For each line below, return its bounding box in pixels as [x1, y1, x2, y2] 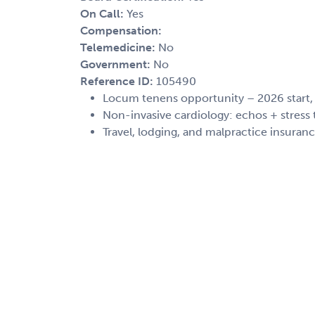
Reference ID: [80, 74, 156, 88]
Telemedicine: [80, 40, 158, 54]
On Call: [80, 6, 127, 20]
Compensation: [80, 23, 162, 37]
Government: [80, 57, 153, 71]
